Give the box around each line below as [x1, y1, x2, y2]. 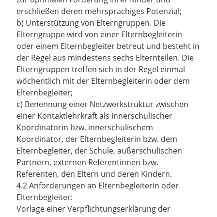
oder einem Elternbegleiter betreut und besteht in [16, 41, 200, 51]
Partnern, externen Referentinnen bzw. [16, 157, 158, 168]
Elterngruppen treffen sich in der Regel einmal [16, 64, 185, 75]
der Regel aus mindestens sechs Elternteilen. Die [16, 52, 194, 63]
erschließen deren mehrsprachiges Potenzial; [16, 6, 182, 16]
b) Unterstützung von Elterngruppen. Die [16, 17, 166, 28]
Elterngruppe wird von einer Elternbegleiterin [16, 29, 182, 40]
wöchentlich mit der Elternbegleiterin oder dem [16, 76, 190, 86]
